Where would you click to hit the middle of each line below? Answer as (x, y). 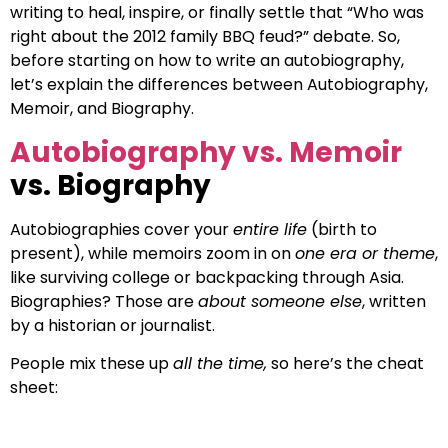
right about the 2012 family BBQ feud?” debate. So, (205, 37)
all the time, (220, 364)
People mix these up (91, 364)
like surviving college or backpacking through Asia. (207, 277)
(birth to (342, 229)
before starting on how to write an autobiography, (207, 61)
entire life (270, 229)
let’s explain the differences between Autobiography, (219, 85)
